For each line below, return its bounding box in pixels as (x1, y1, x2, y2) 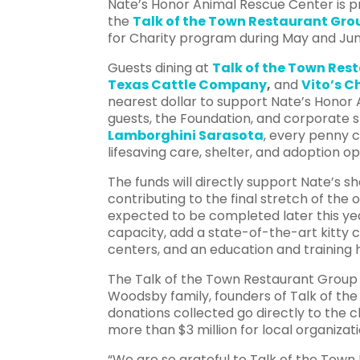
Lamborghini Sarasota (108, 125, 264, 145)
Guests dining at (108, 58, 213, 77)
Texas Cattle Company (108, 75, 268, 94)
